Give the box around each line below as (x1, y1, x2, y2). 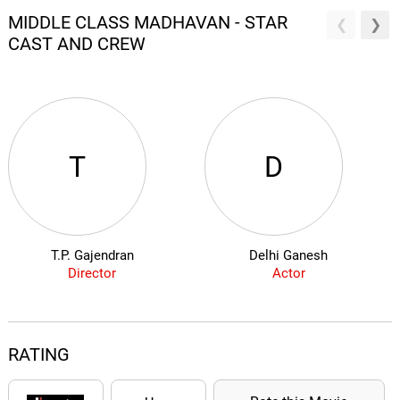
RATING (7, 344, 70, 366)
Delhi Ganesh (249, 247, 329, 264)
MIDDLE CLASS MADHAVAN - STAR (7, 12, 287, 34)
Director (68, 265, 117, 282)
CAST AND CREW (7, 33, 146, 55)
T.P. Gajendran (50, 247, 134, 264)
